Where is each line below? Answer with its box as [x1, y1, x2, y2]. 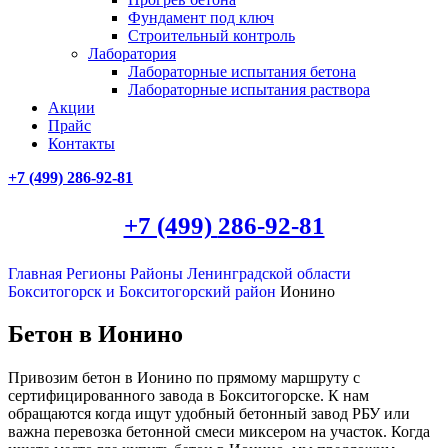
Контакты [48, 135, 115, 152]
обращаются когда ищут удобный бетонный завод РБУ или [8, 405, 410, 423]
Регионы [66, 265, 130, 282]
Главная [8, 265, 66, 282]
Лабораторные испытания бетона [128, 63, 356, 80]
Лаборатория [88, 45, 176, 62]
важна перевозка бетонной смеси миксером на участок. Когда [8, 423, 430, 441]
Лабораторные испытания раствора [128, 81, 370, 98]
